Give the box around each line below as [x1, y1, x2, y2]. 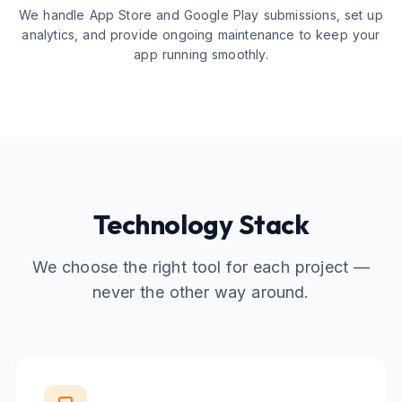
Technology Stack [92, 207, 310, 241]
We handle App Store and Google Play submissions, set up [19, 7, 383, 22]
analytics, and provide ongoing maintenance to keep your [22, 27, 380, 42]
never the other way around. [92, 283, 310, 301]
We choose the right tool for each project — [31, 258, 371, 276]
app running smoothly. [134, 47, 268, 62]
